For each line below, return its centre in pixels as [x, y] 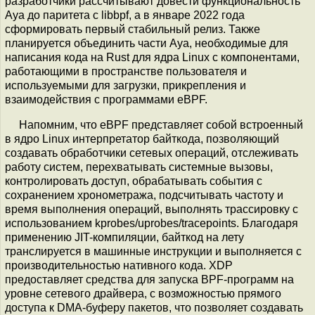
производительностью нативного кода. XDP [119, 265]
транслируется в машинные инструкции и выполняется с [153, 251]
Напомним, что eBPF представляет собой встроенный [161, 124]
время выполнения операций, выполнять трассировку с [152, 209]
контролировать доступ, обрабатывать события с [134, 181]
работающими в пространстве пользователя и [126, 71]
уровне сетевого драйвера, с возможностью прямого [143, 293]
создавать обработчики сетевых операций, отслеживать [152, 153]
